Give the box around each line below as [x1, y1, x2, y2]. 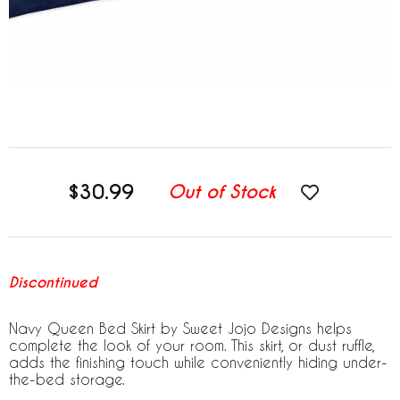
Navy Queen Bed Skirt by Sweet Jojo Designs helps [9, 319, 352, 337]
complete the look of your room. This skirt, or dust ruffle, [9, 336, 374, 354]
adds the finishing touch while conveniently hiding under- [9, 353, 387, 371]
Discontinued [9, 272, 97, 292]
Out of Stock [167, 180, 276, 204]
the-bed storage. [9, 370, 125, 387]
